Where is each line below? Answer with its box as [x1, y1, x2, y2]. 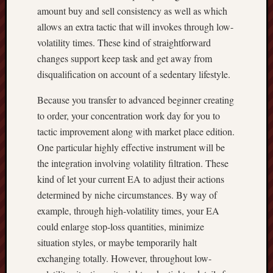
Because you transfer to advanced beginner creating [37, 93, 234, 106]
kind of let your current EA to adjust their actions [37, 172, 224, 185]
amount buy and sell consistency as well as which [37, 4, 227, 17]
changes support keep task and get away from [37, 52, 212, 65]
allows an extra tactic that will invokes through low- [37, 20, 233, 33]
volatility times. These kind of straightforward [37, 36, 211, 49]
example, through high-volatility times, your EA [37, 204, 219, 217]
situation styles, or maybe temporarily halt [37, 236, 197, 249]
